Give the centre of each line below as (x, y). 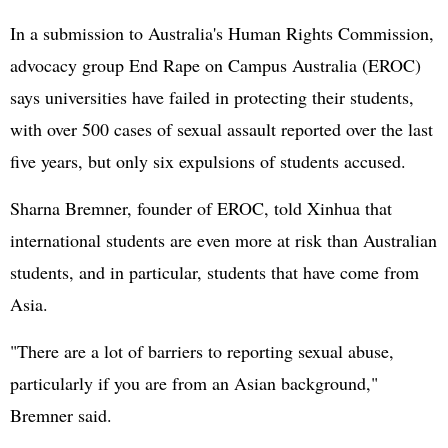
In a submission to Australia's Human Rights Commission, (222, 33)
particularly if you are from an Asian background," (194, 383)
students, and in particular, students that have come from (214, 272)
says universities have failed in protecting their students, (212, 97)
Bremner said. (61, 415)
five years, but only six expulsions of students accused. (208, 161)
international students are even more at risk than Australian (223, 240)
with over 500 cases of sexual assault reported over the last (221, 129)
